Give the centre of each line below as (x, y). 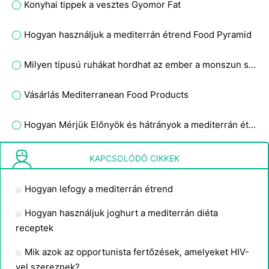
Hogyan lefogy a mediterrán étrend (99, 189)
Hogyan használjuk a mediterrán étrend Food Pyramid (138, 35)
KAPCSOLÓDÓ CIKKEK (134, 158)
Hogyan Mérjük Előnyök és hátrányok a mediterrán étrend (252, 125)
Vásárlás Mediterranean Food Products (106, 95)
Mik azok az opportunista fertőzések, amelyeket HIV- (137, 252)
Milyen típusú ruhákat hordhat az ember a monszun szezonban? (252, 65)
